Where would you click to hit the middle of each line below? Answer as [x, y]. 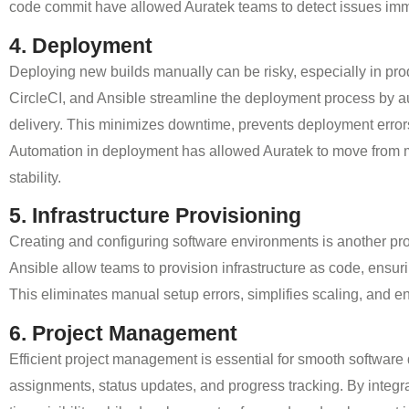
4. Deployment [81, 45]
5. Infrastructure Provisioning [155, 216]
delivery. [38, 124]
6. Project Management [123, 333]
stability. [35, 177]
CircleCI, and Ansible [78, 98]
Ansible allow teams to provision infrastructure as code [185, 268]
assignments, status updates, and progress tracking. [178, 385]
